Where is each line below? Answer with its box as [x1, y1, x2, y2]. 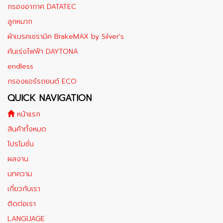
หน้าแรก [14, 109, 40, 119]
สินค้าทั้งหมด [7, 124, 46, 134]
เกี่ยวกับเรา [7, 184, 40, 194]
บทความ [7, 169, 32, 179]
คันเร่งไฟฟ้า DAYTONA [7, 46, 78, 57]
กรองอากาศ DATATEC [7, 1, 76, 12]
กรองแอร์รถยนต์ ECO [7, 76, 77, 87]
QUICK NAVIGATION [7, 91, 92, 105]
